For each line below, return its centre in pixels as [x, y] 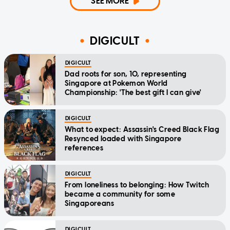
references [84, 148]
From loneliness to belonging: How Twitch [137, 185]
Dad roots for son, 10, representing [126, 74]
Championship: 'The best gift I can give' [133, 93]
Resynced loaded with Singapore [123, 139]
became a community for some [120, 195]
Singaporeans [90, 204]
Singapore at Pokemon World [116, 84]
